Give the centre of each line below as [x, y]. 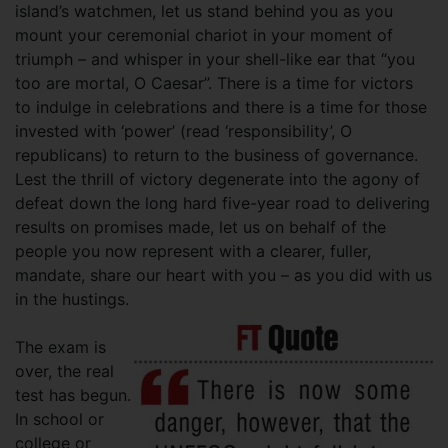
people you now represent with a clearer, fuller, [193, 251]
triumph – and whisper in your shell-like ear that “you [215, 59]
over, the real [64, 371]
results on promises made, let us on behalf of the [200, 227]
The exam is [60, 347]
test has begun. [73, 395]
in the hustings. [74, 299]
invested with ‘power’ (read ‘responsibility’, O [183, 131]
